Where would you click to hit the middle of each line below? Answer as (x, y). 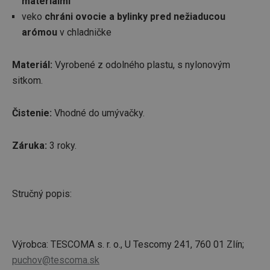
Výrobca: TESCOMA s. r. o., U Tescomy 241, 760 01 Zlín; (128, 244)
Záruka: (30, 146)
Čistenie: (32, 113)
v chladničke (84, 32)
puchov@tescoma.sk (56, 260)
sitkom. (27, 80)
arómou (39, 32)
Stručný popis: (42, 194)
